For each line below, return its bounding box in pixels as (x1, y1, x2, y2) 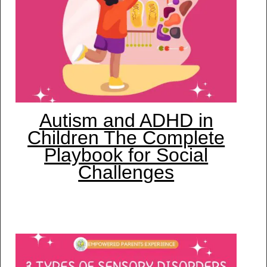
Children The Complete (27, 127, 225, 149)
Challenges (78, 162, 175, 184)
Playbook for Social (44, 144, 209, 166)
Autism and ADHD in (39, 110, 213, 132)
